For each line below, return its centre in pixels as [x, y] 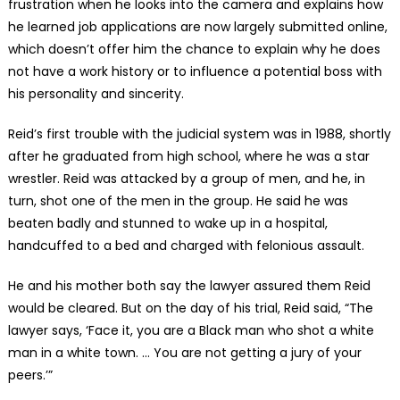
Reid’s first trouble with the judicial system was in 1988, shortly [199, 133]
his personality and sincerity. [96, 93]
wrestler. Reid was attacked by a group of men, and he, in [186, 178]
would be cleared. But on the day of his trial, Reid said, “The [190, 308]
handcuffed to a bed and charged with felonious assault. [186, 245]
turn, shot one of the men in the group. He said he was [178, 200]
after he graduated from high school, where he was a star [188, 156]
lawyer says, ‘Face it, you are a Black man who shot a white [191, 330]
